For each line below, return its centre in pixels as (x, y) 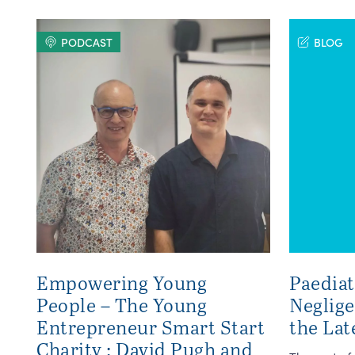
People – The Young (122, 305)
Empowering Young (122, 282)
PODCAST (87, 42)
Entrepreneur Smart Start (151, 327)
